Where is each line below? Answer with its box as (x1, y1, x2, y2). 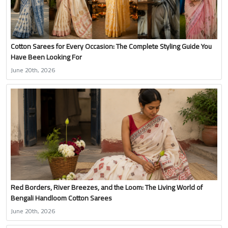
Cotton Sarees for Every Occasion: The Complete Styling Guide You (11, 39, 212, 53)
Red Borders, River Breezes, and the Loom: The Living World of (11, 180, 203, 194)
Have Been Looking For (11, 50, 82, 64)
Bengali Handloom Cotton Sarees (11, 191, 112, 205)
